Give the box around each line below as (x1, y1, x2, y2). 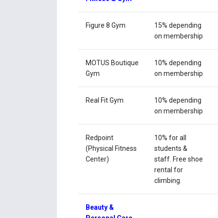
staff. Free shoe (154, 155, 203, 163)
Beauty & (86, 203, 114, 212)
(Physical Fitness (86, 145, 137, 153)
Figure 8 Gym (86, 21, 126, 30)
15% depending (154, 21, 202, 30)
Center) (86, 155, 109, 163)
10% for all (154, 134, 187, 142)
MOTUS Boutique (86, 59, 139, 67)
